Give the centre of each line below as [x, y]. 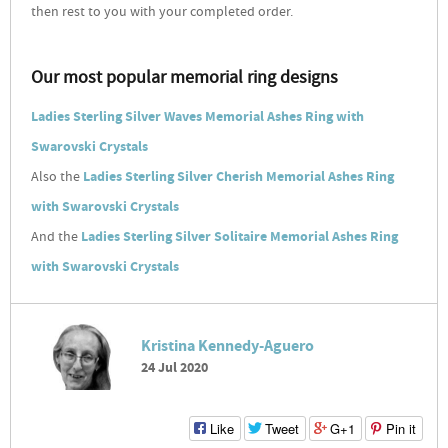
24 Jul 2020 [174, 369]
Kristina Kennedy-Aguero [227, 348]
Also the [57, 178]
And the [56, 238]
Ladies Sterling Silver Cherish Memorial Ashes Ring [238, 178]
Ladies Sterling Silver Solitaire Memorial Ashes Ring [239, 238]
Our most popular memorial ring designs [184, 79]
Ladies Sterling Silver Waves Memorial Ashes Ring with [197, 118]
